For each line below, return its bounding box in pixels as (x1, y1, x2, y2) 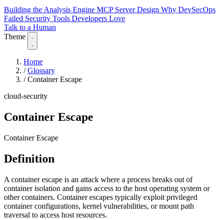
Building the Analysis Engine (4, 5, 97, 14)
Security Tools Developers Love (25, 14, 125, 23)
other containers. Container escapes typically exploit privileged (4, 192, 197, 201)
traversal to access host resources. (4, 210, 107, 219)
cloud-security (4, 92, 48, 101)
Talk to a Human (4, 23, 56, 32)
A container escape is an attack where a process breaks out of (4, 175, 192, 184)
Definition (4, 152, 55, 165)
